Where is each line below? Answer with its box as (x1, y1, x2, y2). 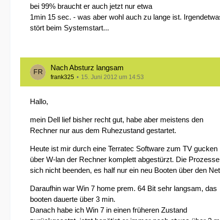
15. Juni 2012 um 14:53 (81, 74, 144, 81)
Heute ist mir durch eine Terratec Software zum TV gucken (30, 144, 218, 153)
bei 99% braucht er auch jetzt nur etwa (30, 2, 152, 10)
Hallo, (30, 97, 48, 106)
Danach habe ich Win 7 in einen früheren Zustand (30, 206, 187, 214)
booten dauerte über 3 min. (30, 195, 115, 203)
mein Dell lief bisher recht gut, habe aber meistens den (30, 115, 203, 124)
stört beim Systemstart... (30, 24, 109, 32)
